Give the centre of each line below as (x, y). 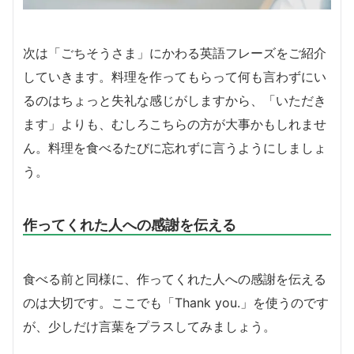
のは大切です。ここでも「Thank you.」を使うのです (176, 302)
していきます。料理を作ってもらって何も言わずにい (175, 76)
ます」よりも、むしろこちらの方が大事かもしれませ (175, 124)
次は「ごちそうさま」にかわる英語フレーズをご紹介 (175, 53)
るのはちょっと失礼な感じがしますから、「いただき (175, 100)
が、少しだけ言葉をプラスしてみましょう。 (149, 326)
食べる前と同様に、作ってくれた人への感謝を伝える (175, 279)
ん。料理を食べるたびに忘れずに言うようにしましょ (175, 147)
